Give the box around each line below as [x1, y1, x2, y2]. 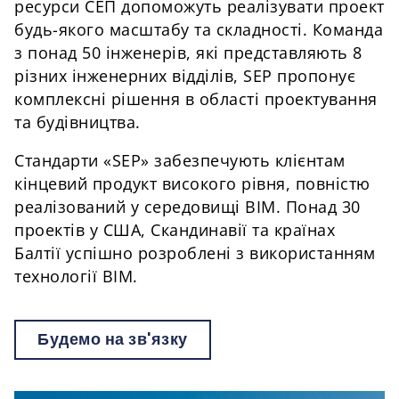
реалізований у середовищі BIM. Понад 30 [14, 196, 361, 218]
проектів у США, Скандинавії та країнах [14, 219, 335, 241]
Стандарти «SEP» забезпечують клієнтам [14, 150, 346, 172]
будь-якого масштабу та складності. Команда [14, 18, 383, 40]
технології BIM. [14, 265, 138, 288]
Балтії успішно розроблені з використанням [14, 242, 376, 265]
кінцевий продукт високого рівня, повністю [14, 173, 370, 195]
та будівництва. [14, 110, 141, 133]
